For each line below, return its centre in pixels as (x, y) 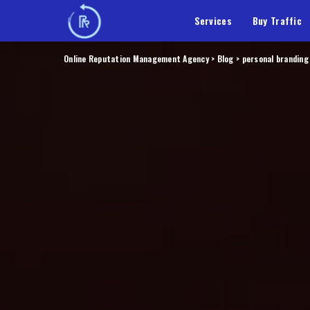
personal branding (275, 58)
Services (213, 20)
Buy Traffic (277, 20)
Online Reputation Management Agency (138, 58)
